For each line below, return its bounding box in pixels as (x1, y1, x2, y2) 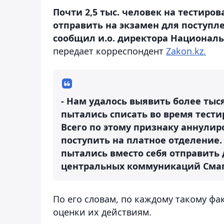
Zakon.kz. (166, 44, 206, 57)
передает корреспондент (53, 44, 166, 57)
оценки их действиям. (53, 205, 151, 218)
